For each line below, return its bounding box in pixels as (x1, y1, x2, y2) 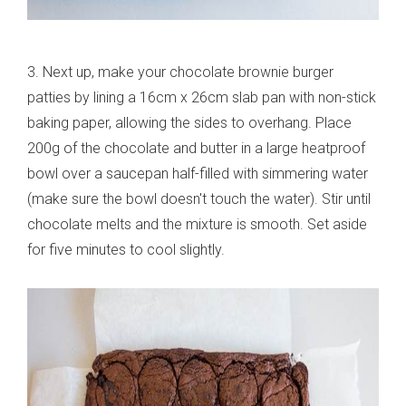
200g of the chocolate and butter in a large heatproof (27, 140, 365, 158)
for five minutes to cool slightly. (27, 241, 225, 259)
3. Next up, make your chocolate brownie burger (27, 63, 333, 82)
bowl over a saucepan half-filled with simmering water (27, 165, 368, 183)
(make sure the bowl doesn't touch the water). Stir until (27, 190, 371, 208)
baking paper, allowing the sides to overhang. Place (27, 114, 352, 132)
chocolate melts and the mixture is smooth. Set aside (27, 216, 367, 234)
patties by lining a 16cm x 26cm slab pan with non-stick (27, 89, 376, 107)
